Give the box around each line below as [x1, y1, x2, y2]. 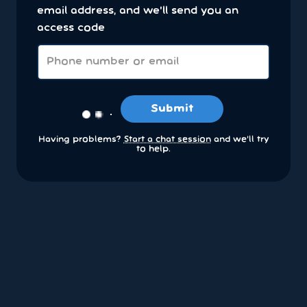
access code [37, 23, 105, 33]
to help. [136, 145, 171, 153]
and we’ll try [210, 136, 269, 144]
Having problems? [38, 136, 124, 144]
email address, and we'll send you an [37, 6, 238, 16]
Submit [151, 104, 193, 114]
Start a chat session [123, 136, 211, 144]
